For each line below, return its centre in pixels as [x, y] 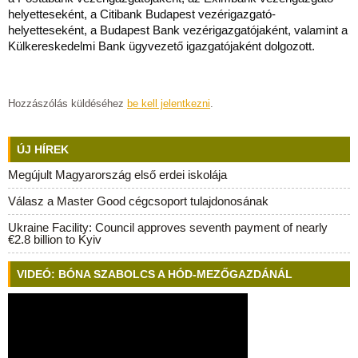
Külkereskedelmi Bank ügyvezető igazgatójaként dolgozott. [161, 46]
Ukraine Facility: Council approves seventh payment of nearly [168, 227]
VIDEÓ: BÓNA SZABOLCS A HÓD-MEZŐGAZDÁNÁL [155, 274]
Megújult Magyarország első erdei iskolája [117, 175]
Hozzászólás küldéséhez [68, 103]
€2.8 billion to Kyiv [55, 239]
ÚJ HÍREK [43, 149]
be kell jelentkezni [169, 103]
